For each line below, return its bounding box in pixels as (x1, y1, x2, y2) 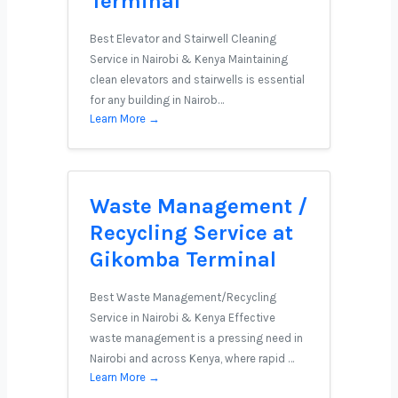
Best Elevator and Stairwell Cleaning (90, 32, 276, 45)
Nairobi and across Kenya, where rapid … (90, 352, 294, 365)
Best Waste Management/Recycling (90, 291, 276, 304)
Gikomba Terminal (90, 247, 276, 272)
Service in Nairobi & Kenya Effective (90, 311, 275, 324)
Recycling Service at (90, 220, 293, 245)
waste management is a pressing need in (90, 331, 303, 345)
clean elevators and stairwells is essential (90, 73, 305, 86)
